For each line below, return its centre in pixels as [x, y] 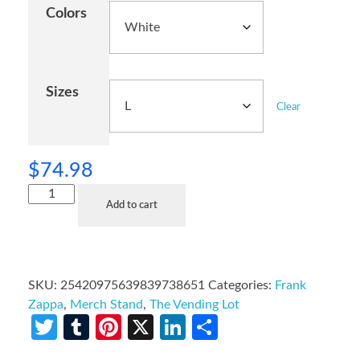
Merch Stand [106, 304]
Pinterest [172, 327]
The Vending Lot [194, 304]
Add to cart [132, 205]
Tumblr [129, 327]
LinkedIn [233, 327]
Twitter [97, 327]
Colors [67, 13]
